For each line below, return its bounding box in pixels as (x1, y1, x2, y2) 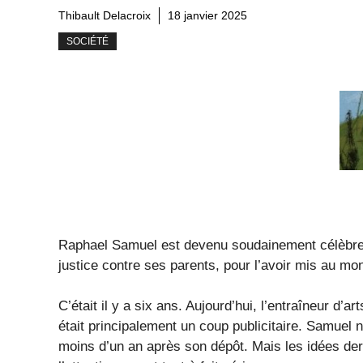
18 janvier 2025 (168, 9, 247, 23)
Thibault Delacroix (58, 9, 151, 23)
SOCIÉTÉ (66, 36, 109, 48)
